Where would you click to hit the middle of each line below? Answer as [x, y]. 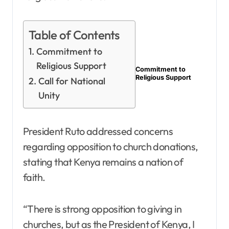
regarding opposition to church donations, [111, 147]
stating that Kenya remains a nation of [103, 162]
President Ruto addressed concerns [98, 131]
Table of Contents [74, 35]
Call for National [72, 81]
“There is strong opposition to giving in [102, 209]
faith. [34, 177]
